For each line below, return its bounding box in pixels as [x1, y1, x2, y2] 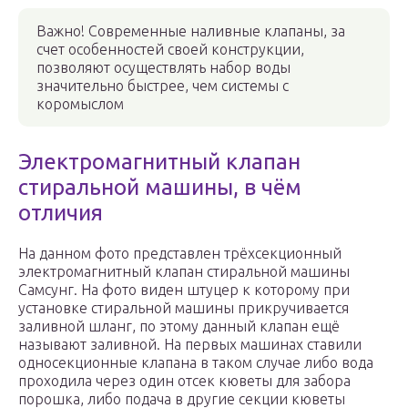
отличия [18, 200, 103, 226]
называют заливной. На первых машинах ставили [18, 336, 362, 353]
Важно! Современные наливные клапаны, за [36, 23, 345, 40]
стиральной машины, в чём [18, 175, 301, 200]
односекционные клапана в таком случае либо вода [18, 354, 373, 372]
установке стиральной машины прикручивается [18, 300, 349, 317]
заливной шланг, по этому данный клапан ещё [18, 318, 340, 335]
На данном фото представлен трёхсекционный [18, 245, 342, 262]
